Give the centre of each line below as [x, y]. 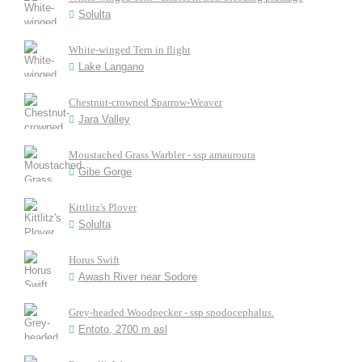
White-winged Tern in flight [130, 50]
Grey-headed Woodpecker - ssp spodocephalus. [171, 312]
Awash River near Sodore [138, 277]
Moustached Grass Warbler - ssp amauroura [162, 155]
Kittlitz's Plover [103, 207]
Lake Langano [111, 67]
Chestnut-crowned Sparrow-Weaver [145, 102]
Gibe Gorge [105, 172]
